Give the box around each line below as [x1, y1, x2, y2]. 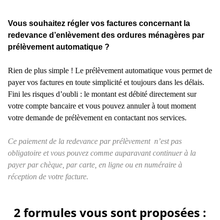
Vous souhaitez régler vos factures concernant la [8, 19, 190, 28]
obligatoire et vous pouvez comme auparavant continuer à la [8, 149, 196, 158]
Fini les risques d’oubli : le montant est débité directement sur [8, 90, 196, 99]
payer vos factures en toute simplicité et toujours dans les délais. [8, 78, 204, 87]
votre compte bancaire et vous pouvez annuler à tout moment [8, 102, 196, 110]
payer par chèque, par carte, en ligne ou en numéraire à [8, 161, 182, 169]
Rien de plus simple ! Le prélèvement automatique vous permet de [8, 66, 212, 75]
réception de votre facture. [8, 172, 88, 181]
